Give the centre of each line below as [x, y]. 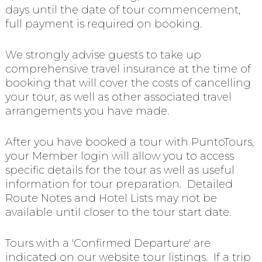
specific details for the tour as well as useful [120, 170]
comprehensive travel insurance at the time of [128, 69]
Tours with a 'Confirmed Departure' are [108, 243]
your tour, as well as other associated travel [118, 97]
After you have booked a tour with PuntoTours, [129, 142]
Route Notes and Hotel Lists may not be [111, 198]
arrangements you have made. [87, 111]
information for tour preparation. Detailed [119, 184]
